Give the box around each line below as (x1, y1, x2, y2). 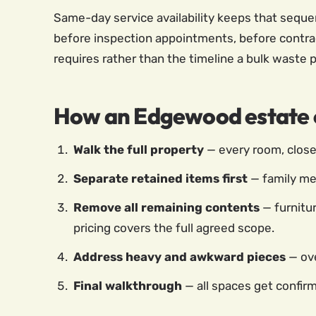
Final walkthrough (73, 279, 182, 293)
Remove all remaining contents (73, 200, 260, 214)
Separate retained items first (73, 171, 248, 186)
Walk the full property (73, 142, 204, 157)
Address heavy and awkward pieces (73, 250, 286, 264)
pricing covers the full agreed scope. (73, 221, 274, 235)
